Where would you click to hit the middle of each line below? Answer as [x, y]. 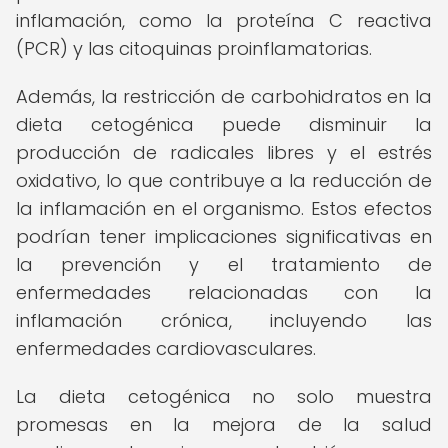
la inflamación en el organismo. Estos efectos [224, 208]
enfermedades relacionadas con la [224, 292]
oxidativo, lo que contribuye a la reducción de [224, 180]
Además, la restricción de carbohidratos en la [224, 96]
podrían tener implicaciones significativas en [224, 236]
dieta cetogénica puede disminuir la [224, 124]
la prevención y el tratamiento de [224, 264]
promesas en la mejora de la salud [224, 424]
